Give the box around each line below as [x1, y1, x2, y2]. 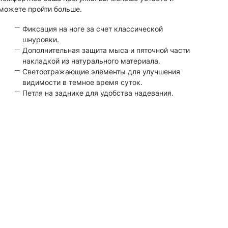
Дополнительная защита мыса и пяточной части [22, 45, 190, 54]
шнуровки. [22, 35, 59, 44]
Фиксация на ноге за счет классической [22, 24, 163, 33]
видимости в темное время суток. [22, 77, 142, 87]
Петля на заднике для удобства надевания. [22, 88, 174, 97]
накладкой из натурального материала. [22, 56, 160, 65]
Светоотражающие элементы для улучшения [22, 67, 180, 76]
